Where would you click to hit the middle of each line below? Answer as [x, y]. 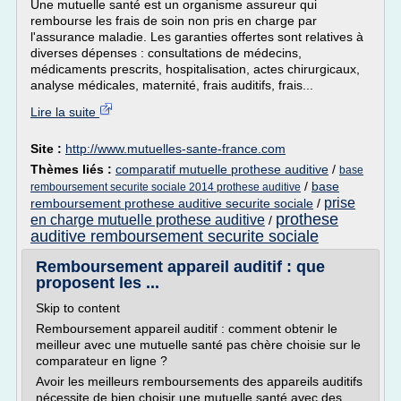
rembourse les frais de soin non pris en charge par [174, 21]
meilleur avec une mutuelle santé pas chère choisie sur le [198, 345]
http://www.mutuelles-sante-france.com [175, 149]
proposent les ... [98, 283]
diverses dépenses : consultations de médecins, [166, 53]
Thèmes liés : [73, 169]
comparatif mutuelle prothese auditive [222, 169]
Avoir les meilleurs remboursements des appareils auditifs [199, 381]
